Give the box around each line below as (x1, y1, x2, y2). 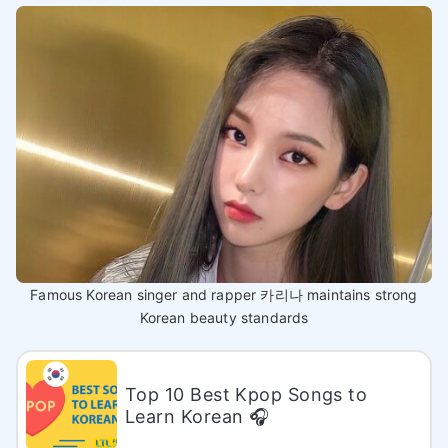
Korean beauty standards (139, 309, 309, 327)
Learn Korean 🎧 (125, 405, 270, 427)
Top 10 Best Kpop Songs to (125, 383, 368, 405)
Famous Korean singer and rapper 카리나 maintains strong (30, 286, 418, 304)
